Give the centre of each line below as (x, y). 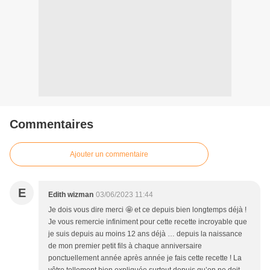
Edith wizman (71, 195)
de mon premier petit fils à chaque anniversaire (125, 246)
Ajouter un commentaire (109, 155)
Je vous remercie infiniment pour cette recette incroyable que (148, 222)
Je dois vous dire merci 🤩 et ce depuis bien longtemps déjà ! (147, 210)
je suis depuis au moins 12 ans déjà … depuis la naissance (145, 234)
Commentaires (52, 124)
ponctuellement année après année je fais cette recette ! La (145, 258)
